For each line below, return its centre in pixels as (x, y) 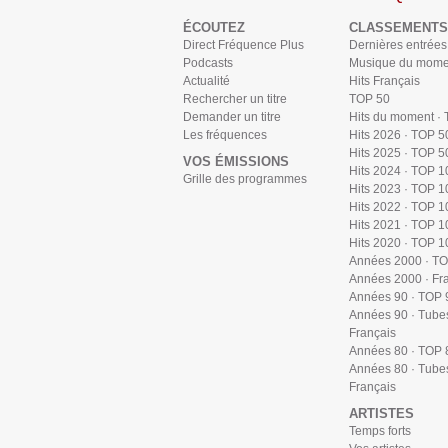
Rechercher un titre (235, 99)
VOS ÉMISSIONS (236, 161)
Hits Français (384, 81)
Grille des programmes (245, 179)
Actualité (206, 81)
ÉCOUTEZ (214, 27)
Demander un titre (232, 117)
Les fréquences (225, 135)
